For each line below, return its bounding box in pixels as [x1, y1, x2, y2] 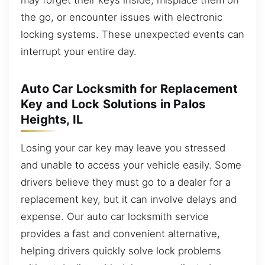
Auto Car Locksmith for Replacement [21, 82, 238, 96]
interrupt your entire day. [21, 45, 137, 57]
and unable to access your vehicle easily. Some [21, 159, 241, 171]
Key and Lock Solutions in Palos [21, 97, 206, 111]
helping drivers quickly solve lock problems [21, 244, 221, 257]
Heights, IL [21, 112, 83, 127]
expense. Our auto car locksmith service [21, 210, 209, 222]
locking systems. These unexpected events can [21, 28, 244, 40]
